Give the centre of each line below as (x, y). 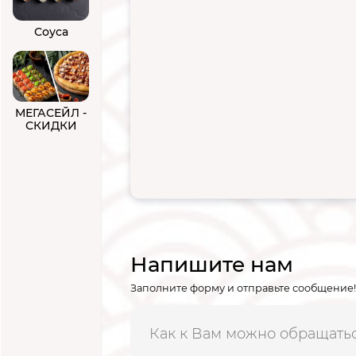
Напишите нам (212, 265)
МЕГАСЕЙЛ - (51, 112)
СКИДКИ (51, 125)
